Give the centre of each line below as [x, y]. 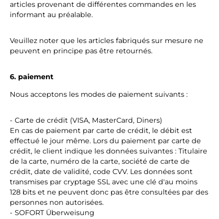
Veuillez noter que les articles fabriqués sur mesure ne [107, 41]
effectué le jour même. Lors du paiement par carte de [105, 141]
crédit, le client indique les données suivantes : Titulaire [109, 151]
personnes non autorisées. [57, 202]
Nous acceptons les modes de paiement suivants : [99, 94]
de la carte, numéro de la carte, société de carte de [100, 161]
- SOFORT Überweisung [52, 213]
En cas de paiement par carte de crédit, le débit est [101, 131]
